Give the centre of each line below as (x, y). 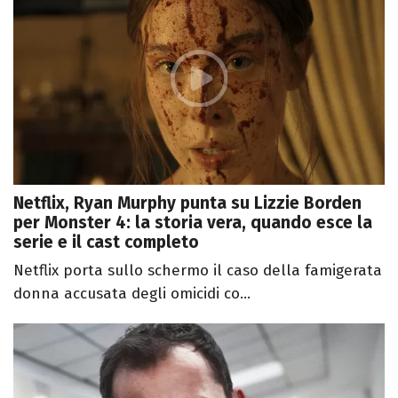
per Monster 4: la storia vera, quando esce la (193, 223)
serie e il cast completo (106, 243)
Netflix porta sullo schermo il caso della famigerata (198, 271)
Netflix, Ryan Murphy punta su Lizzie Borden (187, 203)
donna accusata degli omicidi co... (132, 294)
